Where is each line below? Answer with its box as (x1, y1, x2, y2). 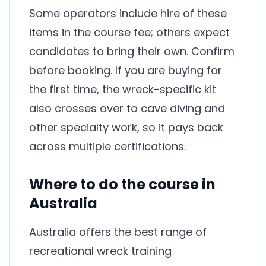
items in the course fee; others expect (29, 25, 230, 40)
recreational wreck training (29, 243, 172, 258)
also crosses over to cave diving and (29, 101, 225, 116)
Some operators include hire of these (29, 6, 227, 21)
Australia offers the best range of (29, 224, 207, 239)
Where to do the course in (29, 175, 216, 194)
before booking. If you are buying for (29, 63, 222, 78)
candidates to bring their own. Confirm (29, 44, 235, 59)
